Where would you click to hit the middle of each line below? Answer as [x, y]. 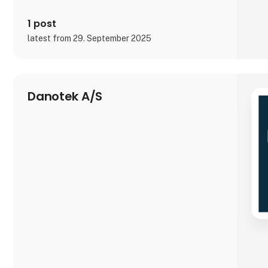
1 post [42, 24]
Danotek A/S [65, 97]
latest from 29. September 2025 [90, 39]
